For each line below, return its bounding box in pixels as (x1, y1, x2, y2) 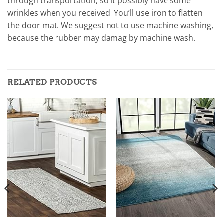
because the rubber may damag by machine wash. (7, 32, 195, 44)
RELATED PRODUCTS (7, 77, 97, 87)
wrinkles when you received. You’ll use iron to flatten (7, 7, 203, 19)
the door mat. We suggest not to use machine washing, (7, 20, 213, 31)
